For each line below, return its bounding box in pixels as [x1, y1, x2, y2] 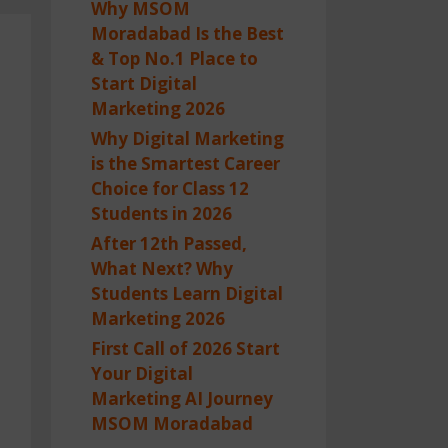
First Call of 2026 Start [91, 336, 280, 360]
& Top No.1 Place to [91, 46, 258, 70]
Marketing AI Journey [91, 386, 273, 410]
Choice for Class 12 [91, 176, 249, 200]
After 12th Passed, [91, 231, 247, 255]
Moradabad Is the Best [91, 21, 284, 45]
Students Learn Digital [91, 281, 283, 305]
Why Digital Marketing [91, 126, 284, 150]
